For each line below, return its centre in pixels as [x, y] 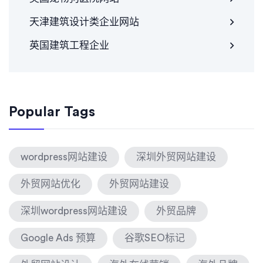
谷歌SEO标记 [155, 238]
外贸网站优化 [50, 184]
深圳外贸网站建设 [176, 157]
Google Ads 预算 [58, 238]
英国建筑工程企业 [69, 46]
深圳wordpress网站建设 [74, 211]
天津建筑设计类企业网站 [84, 22]
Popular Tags [52, 112]
